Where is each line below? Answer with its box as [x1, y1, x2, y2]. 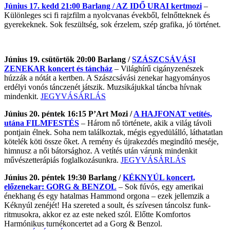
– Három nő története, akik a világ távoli [79, 118, 212, 127]
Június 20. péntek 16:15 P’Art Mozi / [4, 109, 133, 118]
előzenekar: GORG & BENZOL [4, 182, 117, 191]
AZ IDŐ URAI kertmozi [116, 1, 202, 10]
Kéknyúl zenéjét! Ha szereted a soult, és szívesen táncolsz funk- [4, 200, 210, 209]
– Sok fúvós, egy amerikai [117, 182, 203, 191]
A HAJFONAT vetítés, [133, 109, 212, 118]
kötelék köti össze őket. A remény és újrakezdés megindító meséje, [4, 137, 219, 146]
